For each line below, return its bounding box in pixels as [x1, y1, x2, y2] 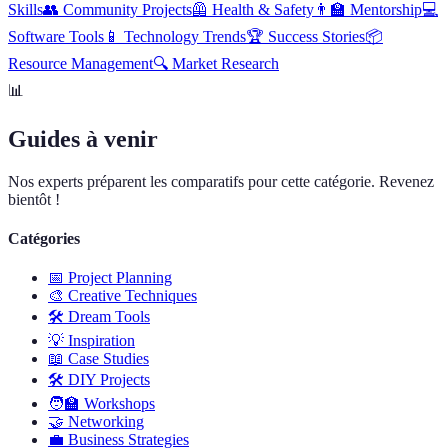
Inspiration [68, 332, 135, 350]
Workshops [84, 395, 155, 413]
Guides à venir [8, 125, 158, 152]
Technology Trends [124, 27, 246, 45]
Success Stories [268, 27, 365, 45]
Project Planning [68, 269, 172, 287]
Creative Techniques [68, 287, 197, 305]
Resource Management [8, 54, 153, 72]
